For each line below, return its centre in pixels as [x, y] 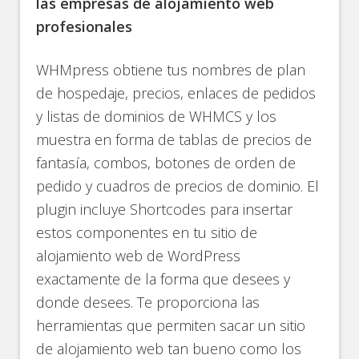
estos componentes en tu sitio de [147, 233]
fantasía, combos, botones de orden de [166, 163]
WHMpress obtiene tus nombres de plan [171, 70]
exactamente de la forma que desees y [163, 279]
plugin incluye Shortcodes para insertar [165, 210]
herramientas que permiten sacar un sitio [171, 326]
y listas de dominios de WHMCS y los [157, 117]
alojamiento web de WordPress [139, 256]
